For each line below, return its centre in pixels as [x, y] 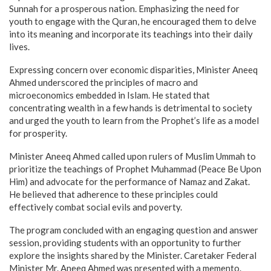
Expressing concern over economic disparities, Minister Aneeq [133, 70]
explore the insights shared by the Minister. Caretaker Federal [133, 255]
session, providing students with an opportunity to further [125, 243]
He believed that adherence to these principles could [113, 194]
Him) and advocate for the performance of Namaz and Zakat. [129, 181]
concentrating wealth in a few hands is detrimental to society [131, 108]
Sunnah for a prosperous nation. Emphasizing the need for [124, 8]
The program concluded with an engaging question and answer [134, 230]
